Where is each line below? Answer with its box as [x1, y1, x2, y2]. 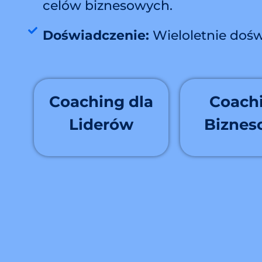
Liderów [68, 115, 133, 134]
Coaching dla [49, 92, 153, 111]
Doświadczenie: [43, 27, 149, 43]
